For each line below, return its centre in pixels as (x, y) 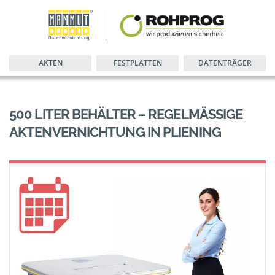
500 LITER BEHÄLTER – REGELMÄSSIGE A (126, 114)
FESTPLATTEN (137, 63)
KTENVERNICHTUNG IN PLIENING (110, 132)
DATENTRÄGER (225, 63)
